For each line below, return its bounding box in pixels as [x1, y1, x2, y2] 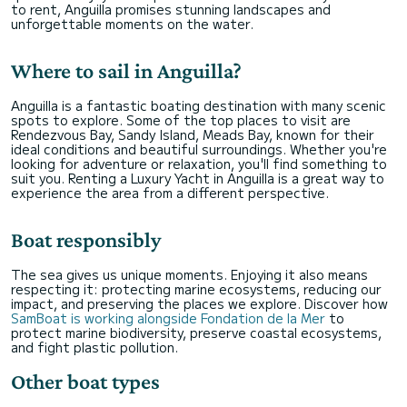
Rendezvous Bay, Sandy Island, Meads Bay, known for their [11, 125, 374, 144]
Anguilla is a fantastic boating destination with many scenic [11, 96, 386, 114]
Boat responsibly [11, 227, 161, 252]
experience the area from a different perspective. [11, 184, 329, 202]
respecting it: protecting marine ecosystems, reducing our [11, 280, 382, 298]
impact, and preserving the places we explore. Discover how [11, 294, 388, 313]
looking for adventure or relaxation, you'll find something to [11, 154, 387, 173]
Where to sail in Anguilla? [11, 58, 242, 83]
